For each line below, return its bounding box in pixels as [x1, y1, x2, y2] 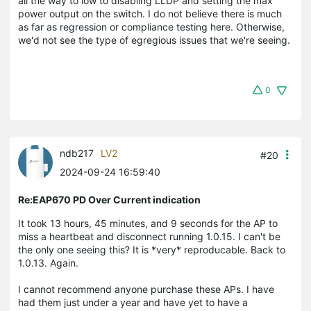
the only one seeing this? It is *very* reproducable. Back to [18, 243, 285, 255]
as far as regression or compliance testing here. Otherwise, [18, 20, 285, 33]
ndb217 [60, 146, 94, 159]
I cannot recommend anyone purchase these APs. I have [18, 283, 274, 295]
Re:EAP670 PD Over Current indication [18, 193, 201, 205]
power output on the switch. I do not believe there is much [18, 7, 282, 19]
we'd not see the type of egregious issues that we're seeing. [18, 33, 290, 46]
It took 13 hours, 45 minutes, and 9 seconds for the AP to [18, 217, 278, 229]
